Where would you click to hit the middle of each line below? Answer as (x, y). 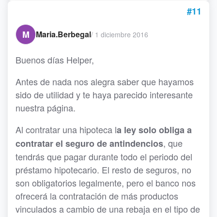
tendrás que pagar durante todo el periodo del (104, 157)
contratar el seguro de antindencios (89, 144)
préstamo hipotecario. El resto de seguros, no (103, 170)
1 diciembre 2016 (122, 34)
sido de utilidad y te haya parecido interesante (104, 95)
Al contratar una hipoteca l (66, 130)
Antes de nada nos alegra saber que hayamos (105, 82)
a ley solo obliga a (154, 130)
